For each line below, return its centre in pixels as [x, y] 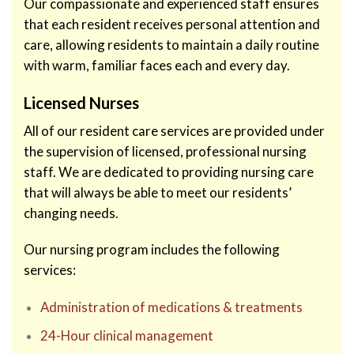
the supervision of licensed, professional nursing [165, 151]
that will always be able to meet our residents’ [158, 192]
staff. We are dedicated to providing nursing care [169, 171]
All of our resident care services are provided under [174, 130]
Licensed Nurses [81, 102]
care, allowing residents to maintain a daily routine [171, 45]
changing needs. [71, 213]
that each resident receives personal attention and [172, 24]
